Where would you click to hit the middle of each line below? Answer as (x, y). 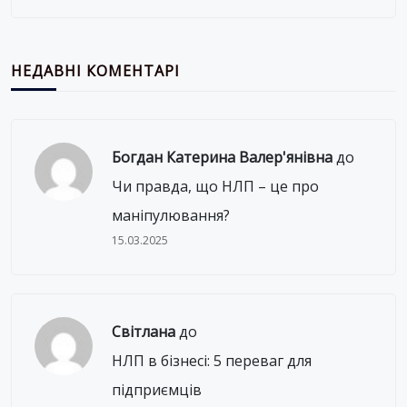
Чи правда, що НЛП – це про (215, 186)
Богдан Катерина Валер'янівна (222, 157)
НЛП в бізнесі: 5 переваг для (211, 360)
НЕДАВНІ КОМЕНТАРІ (95, 70)
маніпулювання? (170, 215)
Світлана (143, 331)
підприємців (156, 389)
